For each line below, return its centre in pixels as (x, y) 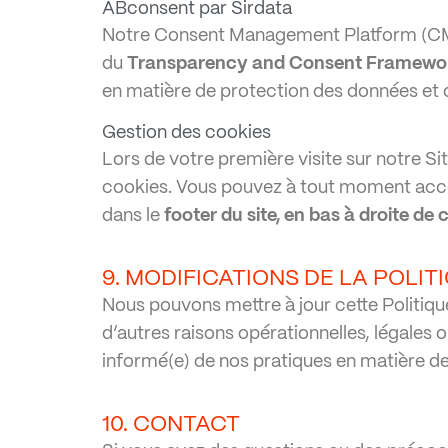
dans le (133, 216)
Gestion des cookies (186, 133)
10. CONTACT (171, 424)
